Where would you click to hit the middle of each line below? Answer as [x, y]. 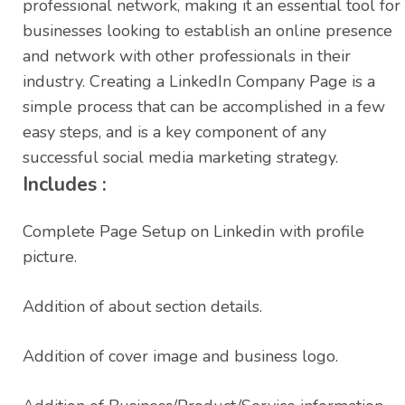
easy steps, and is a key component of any [174, 132]
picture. [50, 257]
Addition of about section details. [142, 307]
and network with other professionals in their [187, 57]
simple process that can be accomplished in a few [204, 107]
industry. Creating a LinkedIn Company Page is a [199, 82]
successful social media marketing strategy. [180, 158]
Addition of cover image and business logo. [180, 357]
